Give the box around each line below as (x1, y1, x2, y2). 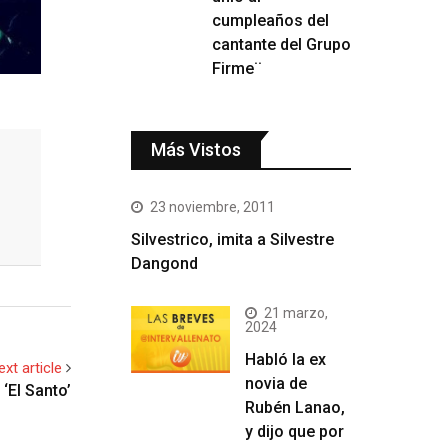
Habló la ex (245, 350, 326, 369)
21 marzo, (264, 305, 328, 321)
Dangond (131, 254, 198, 273)
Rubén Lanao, (245, 398, 345, 417)
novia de (245, 374, 307, 393)
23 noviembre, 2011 (150, 199, 275, 215)
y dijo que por (245, 422, 344, 441)
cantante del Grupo (212, 35, 351, 54)
